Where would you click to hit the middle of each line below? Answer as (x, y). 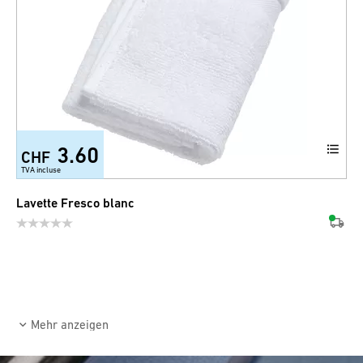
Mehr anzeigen (69, 325)
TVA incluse (41, 170)
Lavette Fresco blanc (75, 203)
